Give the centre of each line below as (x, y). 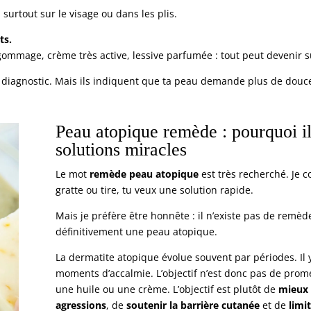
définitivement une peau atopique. (137, 231)
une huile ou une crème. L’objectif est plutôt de (167, 289)
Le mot (73, 174)
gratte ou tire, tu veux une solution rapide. (155, 190)
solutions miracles (121, 149)
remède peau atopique (144, 174)
